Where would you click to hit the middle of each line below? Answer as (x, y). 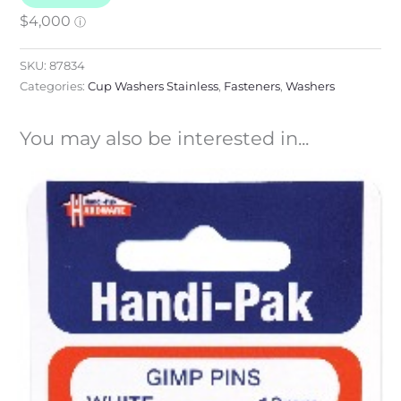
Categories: (53, 86)
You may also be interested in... (164, 138)
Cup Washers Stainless (153, 86)
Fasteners (252, 86)
